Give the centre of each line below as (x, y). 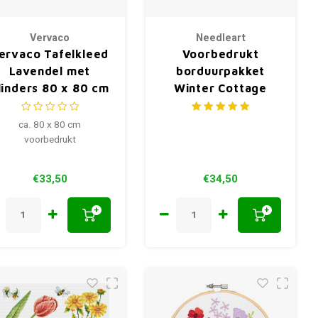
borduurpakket (220, 71)
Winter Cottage (220, 88)
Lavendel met (50, 71)
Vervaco (50, 38)
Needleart (220, 38)
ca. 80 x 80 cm (50, 125)
